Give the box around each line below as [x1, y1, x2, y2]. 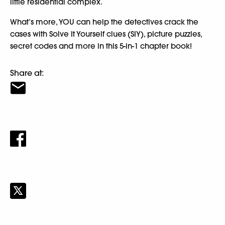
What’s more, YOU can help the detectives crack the [10, 17, 198, 27]
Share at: [10, 68, 44, 78]
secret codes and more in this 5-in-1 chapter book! [10, 41, 192, 51]
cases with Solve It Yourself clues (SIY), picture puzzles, [10, 29, 202, 39]
